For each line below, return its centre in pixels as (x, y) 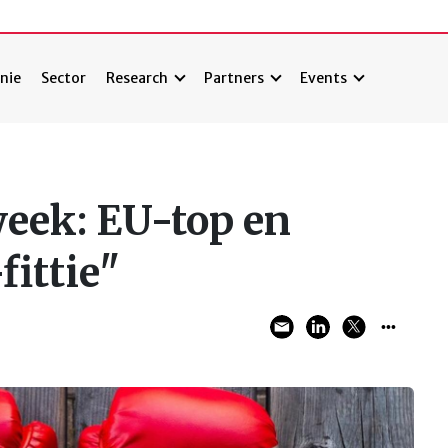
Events (324, 78)
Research (137, 78)
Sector (64, 78)
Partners (234, 78)
